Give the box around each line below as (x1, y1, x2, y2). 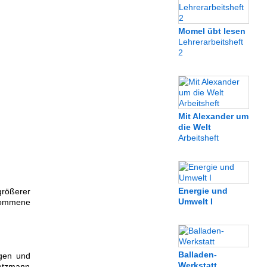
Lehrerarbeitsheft (178, 37, 243, 46)
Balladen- (178, 250, 217, 259)
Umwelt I (178, 197, 213, 206)
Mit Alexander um (178, 111, 249, 121)
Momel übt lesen (178, 26, 246, 36)
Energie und (178, 186, 228, 195)
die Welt (178, 122, 211, 132)
